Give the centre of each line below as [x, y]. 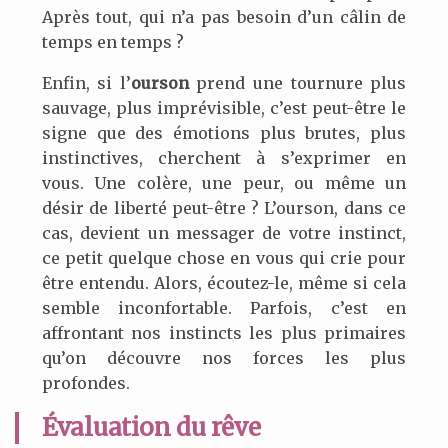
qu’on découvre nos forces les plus [224, 358]
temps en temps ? [112, 42]
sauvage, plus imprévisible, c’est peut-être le [224, 108]
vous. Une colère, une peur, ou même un [224, 183]
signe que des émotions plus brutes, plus [224, 133]
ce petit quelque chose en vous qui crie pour [224, 258]
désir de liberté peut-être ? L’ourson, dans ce [224, 208]
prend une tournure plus [297, 83]
